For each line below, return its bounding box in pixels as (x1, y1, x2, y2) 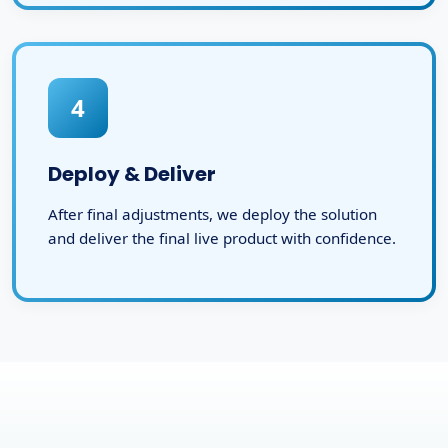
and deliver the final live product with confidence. (48, 228, 396, 249)
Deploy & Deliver (48, 160, 216, 189)
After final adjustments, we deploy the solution (48, 204, 377, 225)
